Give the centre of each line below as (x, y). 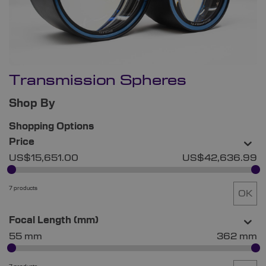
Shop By (32, 104)
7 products (23, 188)
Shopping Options (51, 127)
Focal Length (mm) (54, 221)
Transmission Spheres (98, 81)
